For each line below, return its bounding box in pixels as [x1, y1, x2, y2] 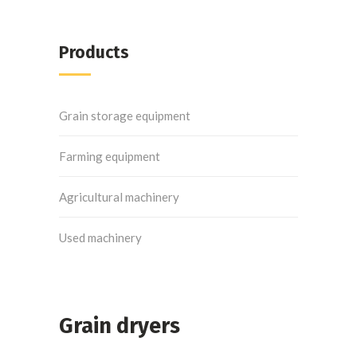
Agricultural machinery [59, 190, 179, 204]
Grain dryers [59, 313, 180, 339]
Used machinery [59, 230, 142, 245]
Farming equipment [59, 149, 160, 163]
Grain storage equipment [59, 108, 190, 123]
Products [59, 42, 129, 63]
